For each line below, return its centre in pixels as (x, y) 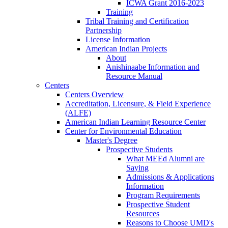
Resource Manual (134, 76)
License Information (118, 39)
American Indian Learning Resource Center (135, 122)
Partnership (104, 30)
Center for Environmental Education (123, 131)
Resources (143, 213)
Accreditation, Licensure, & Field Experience (138, 103)
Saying (137, 167)
